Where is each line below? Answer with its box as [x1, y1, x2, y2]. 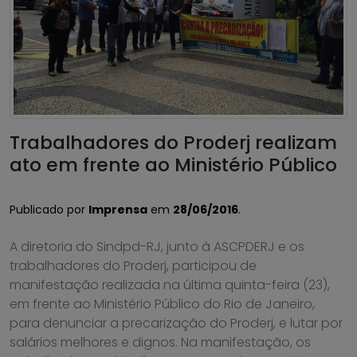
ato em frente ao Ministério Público [10, 151, 337, 178]
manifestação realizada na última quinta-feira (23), [10, 276, 330, 295]
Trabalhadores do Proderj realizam [10, 129, 337, 156]
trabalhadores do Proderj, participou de [10, 257, 257, 276]
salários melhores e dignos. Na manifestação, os [10, 333, 311, 352]
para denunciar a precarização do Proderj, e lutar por [10, 314, 343, 333]
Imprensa [88, 202, 147, 218]
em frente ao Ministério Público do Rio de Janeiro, [10, 295, 315, 314]
